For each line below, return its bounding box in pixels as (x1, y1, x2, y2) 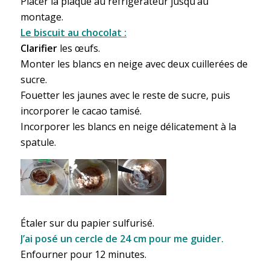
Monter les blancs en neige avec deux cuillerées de (20, 57, 248, 71)
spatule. (20, 136, 56, 149)
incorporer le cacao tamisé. (20, 104, 142, 118)
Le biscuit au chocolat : (20, 26, 127, 40)
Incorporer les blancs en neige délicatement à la (20, 120, 236, 134)
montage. (20, 10, 63, 24)
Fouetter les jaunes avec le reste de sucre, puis (20, 89, 230, 102)
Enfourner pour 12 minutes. (20, 248, 146, 262)
